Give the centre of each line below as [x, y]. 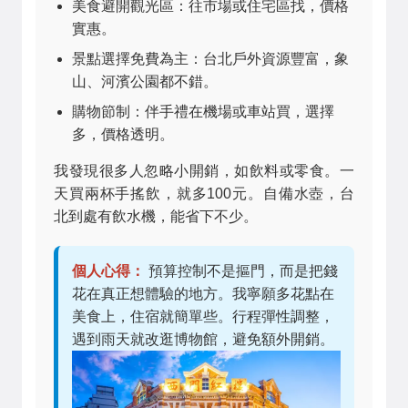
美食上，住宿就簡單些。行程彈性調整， [203, 316]
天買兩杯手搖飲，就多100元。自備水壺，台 [204, 193]
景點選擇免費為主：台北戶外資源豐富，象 [210, 58]
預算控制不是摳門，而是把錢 [241, 270]
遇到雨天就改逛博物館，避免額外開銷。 [203, 339]
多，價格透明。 [123, 134]
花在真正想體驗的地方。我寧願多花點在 [203, 293]
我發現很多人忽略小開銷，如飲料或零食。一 [204, 170]
